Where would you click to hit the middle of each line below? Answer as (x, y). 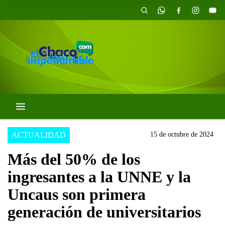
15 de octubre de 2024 (182, 135)
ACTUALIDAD (39, 135)
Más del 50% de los (74, 159)
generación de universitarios (104, 212)
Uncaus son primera (77, 195)
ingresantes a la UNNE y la (99, 177)
